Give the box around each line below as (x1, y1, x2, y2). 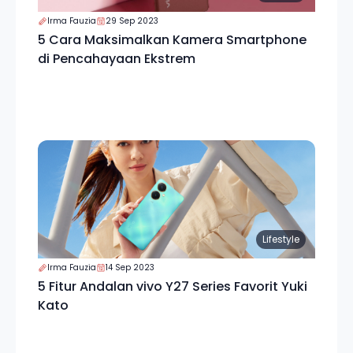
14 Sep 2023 (106, 262, 154, 273)
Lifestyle (262, 232, 299, 246)
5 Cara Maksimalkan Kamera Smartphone (38, 31, 307, 49)
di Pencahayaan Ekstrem (38, 50, 195, 68)
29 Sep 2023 (106, 15, 158, 27)
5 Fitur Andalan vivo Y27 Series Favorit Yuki (38, 277, 307, 295)
